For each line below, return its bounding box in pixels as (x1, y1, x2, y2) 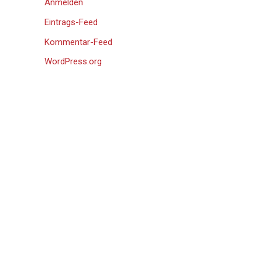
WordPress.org (44, 56, 102, 67)
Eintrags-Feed (44, 16, 98, 27)
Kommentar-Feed (44, 36, 112, 47)
